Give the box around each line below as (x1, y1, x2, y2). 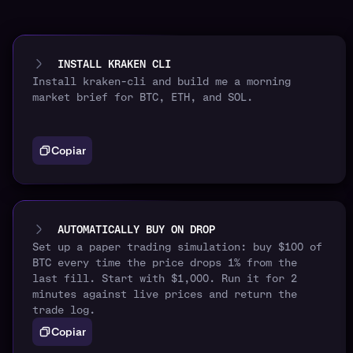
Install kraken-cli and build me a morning (32, 74, 291, 89)
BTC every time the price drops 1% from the (32, 255, 297, 270)
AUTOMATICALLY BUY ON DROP (58, 222, 215, 237)
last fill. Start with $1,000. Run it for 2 (32, 271, 297, 286)
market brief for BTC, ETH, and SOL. (32, 90, 253, 105)
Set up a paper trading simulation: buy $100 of (32, 240, 322, 255)
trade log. (32, 303, 95, 318)
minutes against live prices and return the (32, 287, 297, 302)
